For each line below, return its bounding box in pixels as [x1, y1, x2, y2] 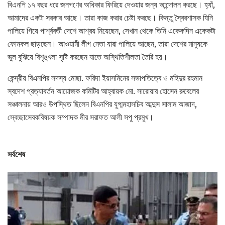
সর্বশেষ [8, 150, 26, 160]
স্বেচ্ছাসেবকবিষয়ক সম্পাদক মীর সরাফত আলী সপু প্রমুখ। [8, 113, 154, 123]
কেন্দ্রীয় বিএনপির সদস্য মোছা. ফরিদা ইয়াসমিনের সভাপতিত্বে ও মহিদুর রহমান [8, 73, 202, 83]
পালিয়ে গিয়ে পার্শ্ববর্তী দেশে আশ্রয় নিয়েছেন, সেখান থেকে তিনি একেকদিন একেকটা [8, 26, 215, 36]
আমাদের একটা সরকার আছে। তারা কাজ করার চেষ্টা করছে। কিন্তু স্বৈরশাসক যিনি [8, 13, 213, 23]
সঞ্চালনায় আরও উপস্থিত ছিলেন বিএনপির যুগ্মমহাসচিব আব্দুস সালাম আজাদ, [8, 99, 197, 109]
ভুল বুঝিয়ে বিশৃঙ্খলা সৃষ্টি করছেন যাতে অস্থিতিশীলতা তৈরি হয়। [8, 52, 168, 62]
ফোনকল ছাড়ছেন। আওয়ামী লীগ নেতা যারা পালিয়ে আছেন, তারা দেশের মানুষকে [8, 39, 207, 49]
